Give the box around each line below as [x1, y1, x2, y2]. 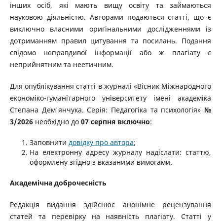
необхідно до [33, 117, 81, 126]
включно [117, 117, 150, 126]
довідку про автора [68, 138, 134, 147]
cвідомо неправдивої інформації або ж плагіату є [9, 47, 212, 57]
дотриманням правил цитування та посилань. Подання [9, 36, 212, 45]
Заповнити [29, 138, 69, 147]
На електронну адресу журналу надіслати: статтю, [29, 147, 212, 157]
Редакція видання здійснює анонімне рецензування [9, 200, 212, 210]
